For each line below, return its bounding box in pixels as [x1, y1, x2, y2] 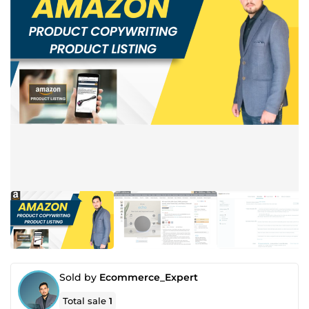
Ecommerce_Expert [99, 271, 198, 283]
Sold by [59, 271, 99, 283]
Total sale [63, 295, 110, 306]
